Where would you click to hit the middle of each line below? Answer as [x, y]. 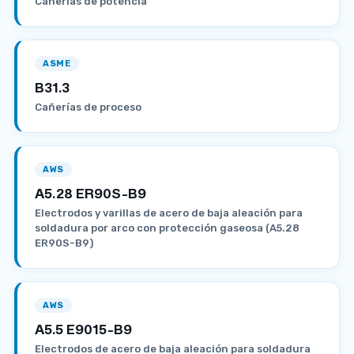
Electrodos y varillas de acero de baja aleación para [169, 213]
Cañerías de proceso [88, 107]
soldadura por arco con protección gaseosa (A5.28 [167, 228]
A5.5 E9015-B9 [83, 328]
